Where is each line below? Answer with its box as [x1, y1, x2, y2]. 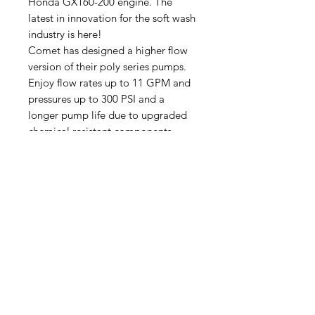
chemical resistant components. [28, 124, 174, 138]
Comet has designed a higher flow [28, 44, 188, 57]
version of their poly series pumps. [28, 60, 186, 73]
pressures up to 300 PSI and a [28, 92, 165, 105]
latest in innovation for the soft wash [28, 11, 195, 25]
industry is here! [28, 27, 102, 41]
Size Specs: [28, 157, 79, 170]
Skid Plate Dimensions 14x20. [28, 189, 165, 202]
